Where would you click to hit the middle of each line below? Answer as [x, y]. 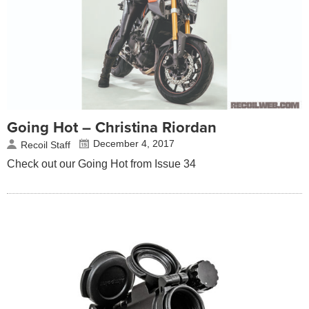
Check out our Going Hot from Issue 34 [101, 164]
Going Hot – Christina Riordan [112, 128]
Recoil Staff [46, 145]
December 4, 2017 [134, 144]
